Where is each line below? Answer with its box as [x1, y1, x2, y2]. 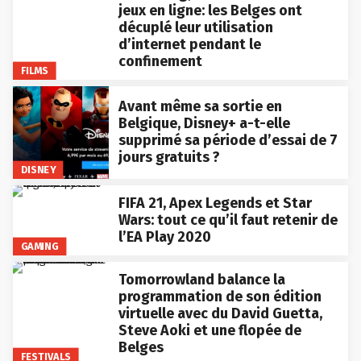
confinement [118, 52, 202, 70]
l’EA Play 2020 [118, 227, 211, 246]
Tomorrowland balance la [118, 270, 285, 288]
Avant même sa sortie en [118, 98, 282, 116]
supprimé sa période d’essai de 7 [118, 131, 338, 150]
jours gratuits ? [118, 148, 220, 167]
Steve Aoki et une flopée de [118, 321, 301, 339]
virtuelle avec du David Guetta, [118, 304, 322, 322]
